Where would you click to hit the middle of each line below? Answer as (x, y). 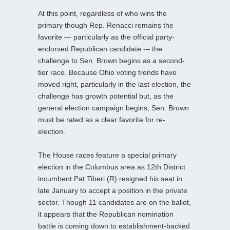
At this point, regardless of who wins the (102, 13)
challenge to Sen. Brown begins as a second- (111, 60)
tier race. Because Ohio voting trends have (107, 72)
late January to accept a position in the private (113, 190)
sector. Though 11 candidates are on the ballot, (114, 202)
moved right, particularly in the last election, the (114, 84)
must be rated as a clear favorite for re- (102, 119)
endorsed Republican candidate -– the (100, 49)
